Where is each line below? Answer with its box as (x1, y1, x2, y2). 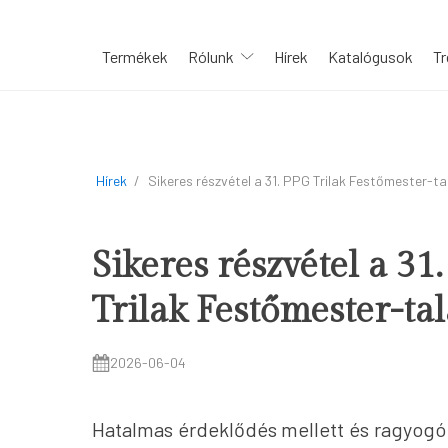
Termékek (102, 46, 168, 66)
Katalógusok (327, 46, 413, 66)
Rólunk (188, 46, 234, 66)
